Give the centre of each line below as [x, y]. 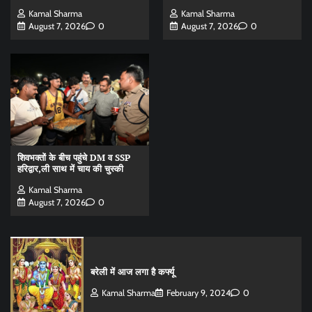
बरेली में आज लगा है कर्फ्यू [132, 272]
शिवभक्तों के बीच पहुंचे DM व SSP [74, 158]
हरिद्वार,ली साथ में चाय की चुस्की [70, 169]
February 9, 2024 [198, 293]
